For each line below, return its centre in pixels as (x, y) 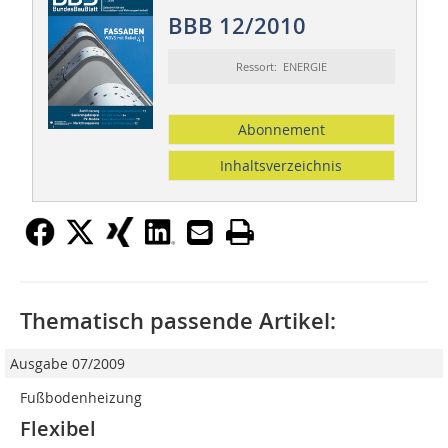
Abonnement (281, 130)
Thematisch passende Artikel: (178, 321)
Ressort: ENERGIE (281, 67)
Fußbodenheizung (81, 398)
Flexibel (58, 429)
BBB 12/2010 (236, 26)
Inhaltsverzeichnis (281, 166)
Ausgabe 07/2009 (67, 364)
